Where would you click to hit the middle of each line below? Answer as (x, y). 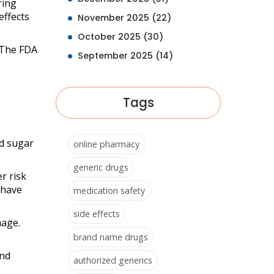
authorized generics (113, 260)
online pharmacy (106, 144)
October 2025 (110, 37)
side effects (97, 214)
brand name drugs (111, 237)
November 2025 (115, 18)
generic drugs (101, 167)
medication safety (109, 191)
